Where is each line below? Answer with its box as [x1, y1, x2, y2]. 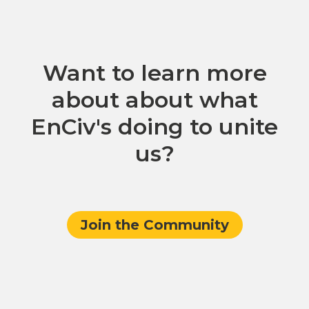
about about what [51, 86, 258, 114]
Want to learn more [42, 59, 267, 87]
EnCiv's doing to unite [31, 113, 278, 141]
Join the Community [80, 217, 229, 234]
